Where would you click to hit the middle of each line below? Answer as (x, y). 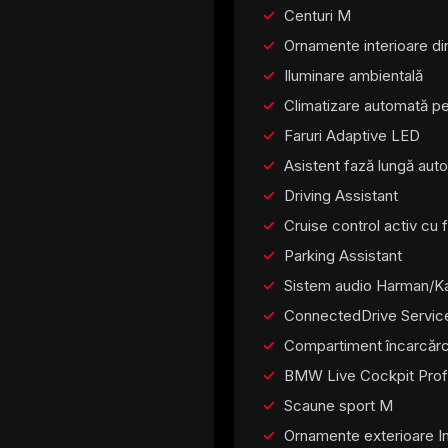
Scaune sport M (338, 405)
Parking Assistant (343, 255)
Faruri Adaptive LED (352, 135)
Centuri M (317, 15)
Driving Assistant (341, 195)
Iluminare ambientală (353, 75)
